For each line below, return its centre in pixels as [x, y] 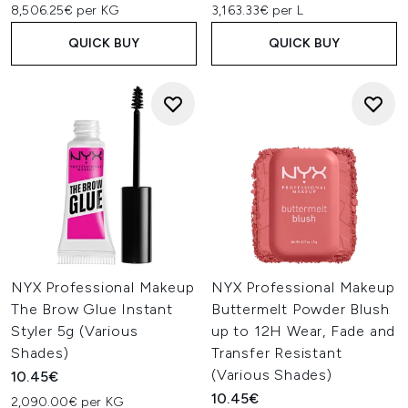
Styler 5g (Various [75, 331]
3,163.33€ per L [257, 10]
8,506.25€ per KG [65, 10]
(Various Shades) [272, 375]
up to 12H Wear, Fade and [304, 331]
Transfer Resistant [277, 353]
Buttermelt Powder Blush [301, 309]
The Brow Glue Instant [92, 309]
